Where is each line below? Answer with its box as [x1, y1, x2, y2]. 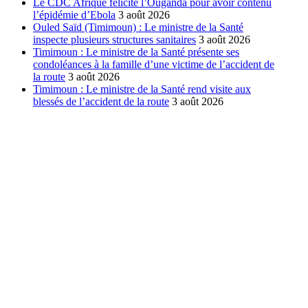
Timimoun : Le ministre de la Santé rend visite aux [33, 83, 251, 96]
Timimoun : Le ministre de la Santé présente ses [33, 46, 239, 58]
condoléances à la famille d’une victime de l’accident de [33, 58, 274, 71]
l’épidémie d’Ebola [33, 9, 115, 21]
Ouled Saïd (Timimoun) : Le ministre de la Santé [33, 21, 243, 34]
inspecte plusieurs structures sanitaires [33, 34, 196, 46]
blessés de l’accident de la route [33, 96, 169, 108]
